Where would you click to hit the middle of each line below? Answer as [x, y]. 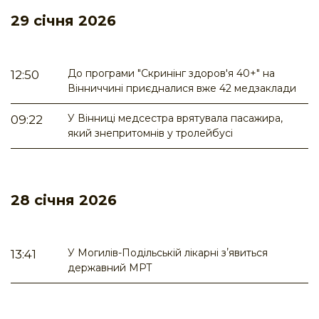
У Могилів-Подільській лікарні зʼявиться [168, 253]
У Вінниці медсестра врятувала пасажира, [175, 119]
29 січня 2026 [63, 21]
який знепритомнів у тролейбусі [150, 134]
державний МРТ [110, 268]
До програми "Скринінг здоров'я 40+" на [171, 74]
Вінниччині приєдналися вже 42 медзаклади [182, 89]
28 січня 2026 [64, 200]
